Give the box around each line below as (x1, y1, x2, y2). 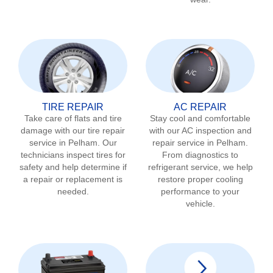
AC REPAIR (174, 101, 227, 112)
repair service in (152, 137, 216, 147)
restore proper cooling (157, 174, 243, 184)
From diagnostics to (162, 149, 238, 160)
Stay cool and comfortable (150, 113, 250, 123)
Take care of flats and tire (24, 113, 122, 123)
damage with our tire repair (21, 125, 125, 135)
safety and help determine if (19, 161, 127, 172)
